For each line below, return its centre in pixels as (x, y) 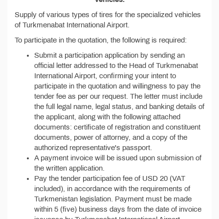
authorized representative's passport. (93, 148)
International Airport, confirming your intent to (105, 76)
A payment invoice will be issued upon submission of (118, 158)
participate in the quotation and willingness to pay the (117, 86)
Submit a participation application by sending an (109, 55)
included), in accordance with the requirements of (112, 189)
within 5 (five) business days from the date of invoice (118, 209)
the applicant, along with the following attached (107, 117)
